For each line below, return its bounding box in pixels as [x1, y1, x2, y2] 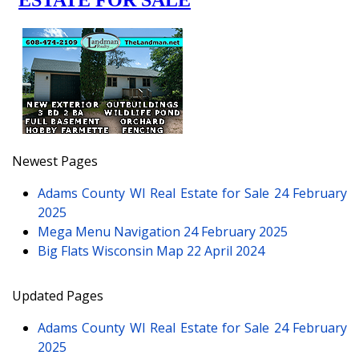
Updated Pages [12, 287, 103, 305]
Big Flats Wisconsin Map [38, 242, 187, 260]
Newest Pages [12, 152, 98, 170]
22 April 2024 [187, 242, 264, 260]
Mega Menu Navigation [38, 223, 184, 240]
